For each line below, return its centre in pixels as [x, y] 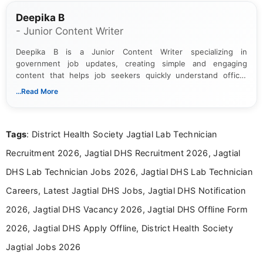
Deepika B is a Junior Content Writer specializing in [131, 52]
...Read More [37, 91]
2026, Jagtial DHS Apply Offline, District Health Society [119, 228]
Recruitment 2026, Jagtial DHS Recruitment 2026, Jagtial [123, 153]
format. [29, 122]
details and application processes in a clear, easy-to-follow [131, 110]
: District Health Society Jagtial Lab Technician [122, 134]
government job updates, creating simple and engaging [131, 63]
